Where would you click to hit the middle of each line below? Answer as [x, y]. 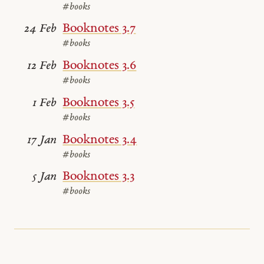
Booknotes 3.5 [99, 103]
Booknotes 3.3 [99, 177]
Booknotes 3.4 [100, 140]
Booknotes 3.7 [99, 29]
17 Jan [42, 140]
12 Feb [42, 67]
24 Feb [41, 29]
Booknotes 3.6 [100, 66]
